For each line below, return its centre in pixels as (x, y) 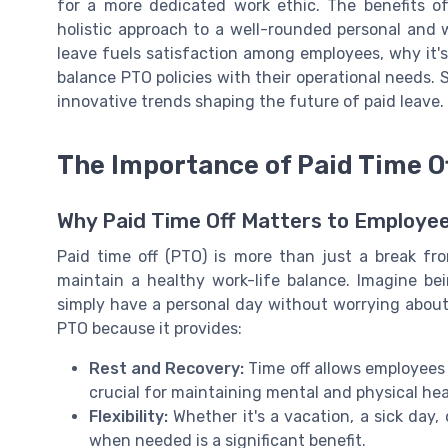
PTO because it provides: (149, 328)
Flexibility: (128, 416)
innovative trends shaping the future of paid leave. (250, 101)
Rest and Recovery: (167, 368)
